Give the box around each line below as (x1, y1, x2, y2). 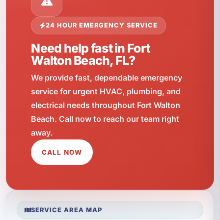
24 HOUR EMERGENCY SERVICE (45, 22, 158, 29)
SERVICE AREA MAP (31, 206, 102, 214)
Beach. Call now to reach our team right (31, 113, 180, 124)
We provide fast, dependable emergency (31, 72, 183, 82)
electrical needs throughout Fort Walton (31, 100, 181, 110)
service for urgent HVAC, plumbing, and (31, 86, 181, 96)
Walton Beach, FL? (31, 53, 136, 68)
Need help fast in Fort (31, 41, 150, 56)
